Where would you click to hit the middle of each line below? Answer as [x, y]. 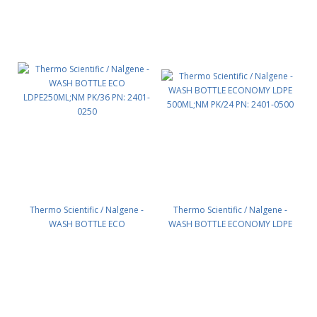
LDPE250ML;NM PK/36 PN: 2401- [87, 238]
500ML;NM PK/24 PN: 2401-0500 [230, 238]
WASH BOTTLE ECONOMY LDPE [230, 224]
